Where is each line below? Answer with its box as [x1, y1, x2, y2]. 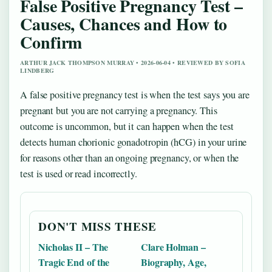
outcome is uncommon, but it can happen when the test [20, 119, 234, 133]
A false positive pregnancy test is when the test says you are [20, 87, 250, 101]
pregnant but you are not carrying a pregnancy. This [20, 103, 217, 117]
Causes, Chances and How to [20, 11, 228, 36]
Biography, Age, [141, 254, 206, 269]
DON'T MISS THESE [38, 217, 157, 234]
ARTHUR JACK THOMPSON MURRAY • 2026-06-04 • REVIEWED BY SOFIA [20, 58, 245, 67]
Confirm [20, 29, 83, 55]
